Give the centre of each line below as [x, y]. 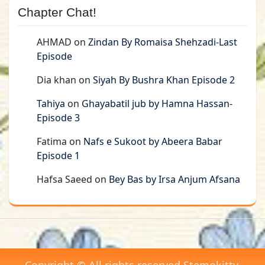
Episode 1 [58, 156]
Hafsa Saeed [64, 180]
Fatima [52, 142]
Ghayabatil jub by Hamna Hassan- [157, 104]
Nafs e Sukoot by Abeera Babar [153, 142]
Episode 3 [58, 118]
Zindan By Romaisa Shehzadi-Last [163, 42]
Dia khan [56, 80]
